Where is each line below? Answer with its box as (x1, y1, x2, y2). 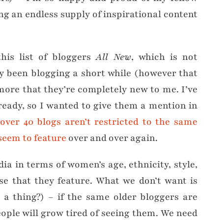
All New (96, 50, 131, 63)
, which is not (131, 50, 197, 63)
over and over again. (66, 131, 158, 144)
